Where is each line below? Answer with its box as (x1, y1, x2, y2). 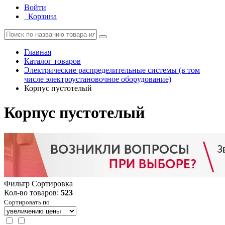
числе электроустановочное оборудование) (24, 75, 171, 83)
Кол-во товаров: (4, 188, 61, 197)
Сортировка (32, 179, 73, 188)
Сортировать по (4, 198, 50, 206)
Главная (24, 48, 51, 56)
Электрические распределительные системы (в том (24, 66, 200, 74)
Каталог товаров (24, 57, 81, 65)
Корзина (28, 12, 57, 21)
